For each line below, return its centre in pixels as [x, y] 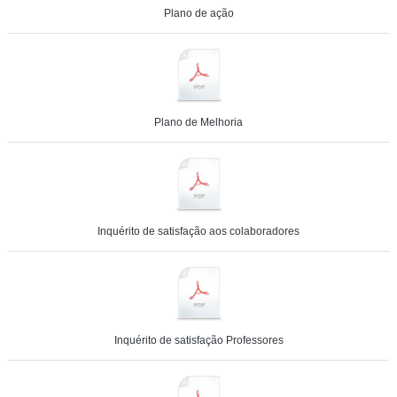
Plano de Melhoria [198, 122]
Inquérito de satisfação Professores [198, 340]
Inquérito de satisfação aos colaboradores [198, 231]
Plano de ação [198, 13]
